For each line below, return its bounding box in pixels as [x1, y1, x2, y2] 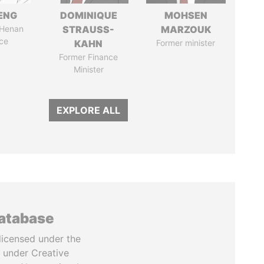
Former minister [156, 38, 216, 48]
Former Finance [59, 52, 118, 62]
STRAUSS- [62, 24, 115, 35]
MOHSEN [164, 9, 207, 21]
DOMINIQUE [60, 9, 117, 21]
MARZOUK [160, 24, 211, 35]
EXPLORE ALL [57, 104, 121, 116]
